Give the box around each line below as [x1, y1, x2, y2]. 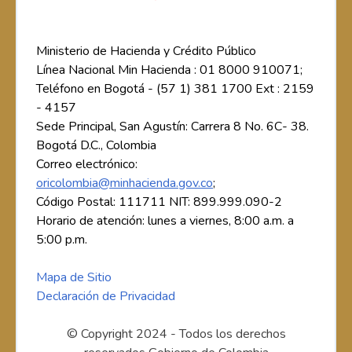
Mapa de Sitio [36, 268, 112, 286]
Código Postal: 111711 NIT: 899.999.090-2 [36, 192, 282, 211]
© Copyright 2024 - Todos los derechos [66, 324, 286, 343]
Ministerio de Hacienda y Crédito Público [36, 42, 256, 60]
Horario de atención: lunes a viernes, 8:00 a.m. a [36, 211, 294, 229]
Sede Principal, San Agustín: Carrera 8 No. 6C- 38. [36, 117, 309, 135]
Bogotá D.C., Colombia [36, 136, 156, 154]
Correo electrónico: [36, 155, 137, 173]
